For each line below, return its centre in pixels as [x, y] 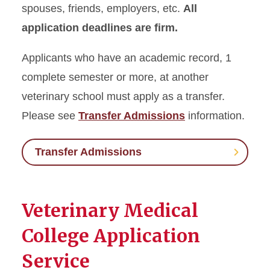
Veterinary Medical [110, 210]
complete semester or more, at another [115, 77]
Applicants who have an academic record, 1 [127, 58]
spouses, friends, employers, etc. [102, 8]
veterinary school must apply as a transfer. [123, 96]
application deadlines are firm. [100, 27]
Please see [50, 115]
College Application [111, 235]
